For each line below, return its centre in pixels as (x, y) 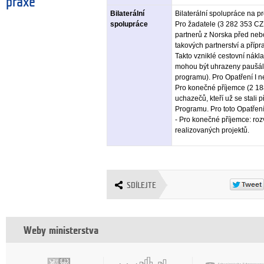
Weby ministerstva (61, 230)
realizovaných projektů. (212, 130)
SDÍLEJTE (142, 185)
